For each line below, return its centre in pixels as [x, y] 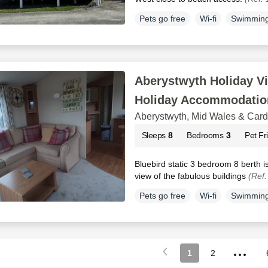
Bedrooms [205, 135]
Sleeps [153, 135]
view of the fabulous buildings [191, 176]
